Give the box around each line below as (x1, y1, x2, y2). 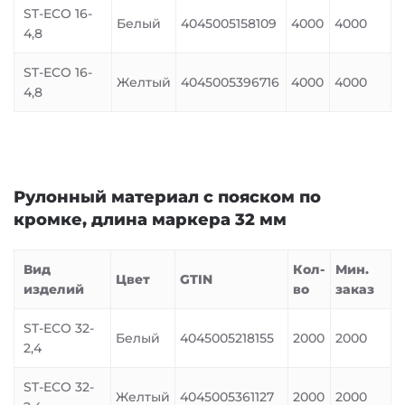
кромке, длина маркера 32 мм (14, 210, 287, 230)
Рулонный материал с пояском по (14, 187, 321, 207)
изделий (24, 281, 84, 297)
